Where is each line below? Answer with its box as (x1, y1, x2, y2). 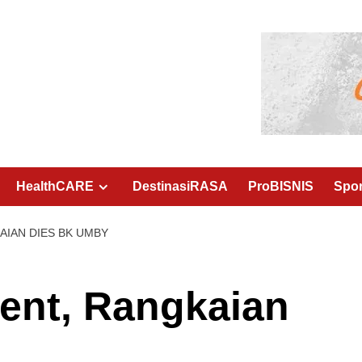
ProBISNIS (248, 179, 314, 193)
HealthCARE (16, 179, 94, 193)
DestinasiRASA (133, 179, 228, 193)
